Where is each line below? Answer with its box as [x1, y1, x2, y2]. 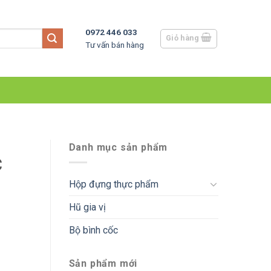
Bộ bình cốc [68, 224, 118, 236]
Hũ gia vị [68, 201, 106, 213]
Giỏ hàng [165, 33, 200, 42]
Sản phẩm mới [68, 257, 138, 269]
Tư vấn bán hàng [85, 39, 144, 50]
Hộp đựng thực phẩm [68, 178, 158, 190]
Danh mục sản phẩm [68, 142, 168, 153]
